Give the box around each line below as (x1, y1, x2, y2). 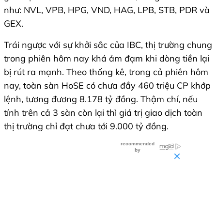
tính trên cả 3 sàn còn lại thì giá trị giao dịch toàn (4, 107, 202, 119)
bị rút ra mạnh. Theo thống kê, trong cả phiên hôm (4, 66, 208, 78)
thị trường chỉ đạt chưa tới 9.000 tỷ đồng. (4, 121, 169, 132)
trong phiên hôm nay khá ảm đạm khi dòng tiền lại (4, 53, 209, 64)
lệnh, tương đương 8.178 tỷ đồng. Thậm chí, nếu (4, 93, 198, 105)
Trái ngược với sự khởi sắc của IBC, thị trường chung (4, 39, 212, 51)
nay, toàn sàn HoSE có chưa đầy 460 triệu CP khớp (4, 80, 211, 92)
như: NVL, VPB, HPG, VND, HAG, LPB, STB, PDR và (4, 4, 210, 16)
